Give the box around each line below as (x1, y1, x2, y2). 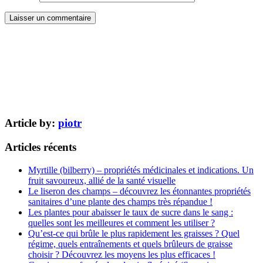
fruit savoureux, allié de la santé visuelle (28, 175, 176, 186)
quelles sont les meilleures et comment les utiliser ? (28, 217, 215, 228)
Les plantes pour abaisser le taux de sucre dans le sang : (28, 207, 233, 217)
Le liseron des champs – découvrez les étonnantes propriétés (28, 186, 251, 196)
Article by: (5, 117, 58, 130)
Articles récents (5, 141, 76, 153)
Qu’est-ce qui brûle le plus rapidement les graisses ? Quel (28, 228, 240, 238)
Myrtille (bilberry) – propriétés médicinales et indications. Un (28, 164, 254, 175)
